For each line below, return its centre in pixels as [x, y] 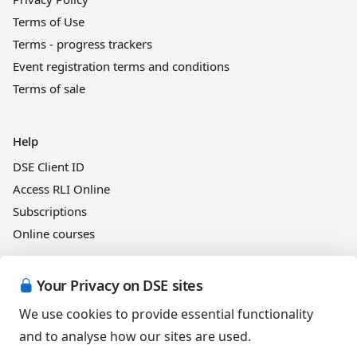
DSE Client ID [49, 167]
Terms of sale [49, 88]
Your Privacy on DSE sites [120, 285]
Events [31, 286]
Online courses [54, 233]
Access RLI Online [61, 189]
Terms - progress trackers [82, 44]
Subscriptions [50, 211]
